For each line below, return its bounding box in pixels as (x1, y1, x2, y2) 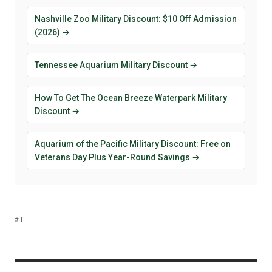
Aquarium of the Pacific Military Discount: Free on (35, 138, 231, 149)
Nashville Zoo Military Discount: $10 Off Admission (35, 13, 237, 24)
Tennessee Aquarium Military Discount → (35, 59, 197, 70)
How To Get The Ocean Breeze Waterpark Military (35, 92, 227, 103)
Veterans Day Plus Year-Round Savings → (35, 152, 200, 162)
